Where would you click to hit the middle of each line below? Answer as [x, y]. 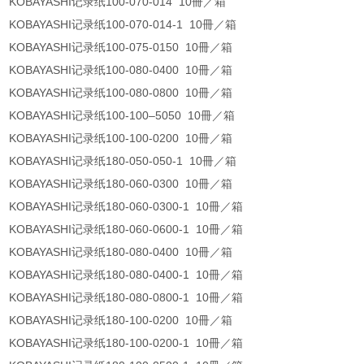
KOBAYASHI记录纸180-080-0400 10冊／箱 [123, 252]
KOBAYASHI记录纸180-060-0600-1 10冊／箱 [128, 230]
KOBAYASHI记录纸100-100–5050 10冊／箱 [124, 116]
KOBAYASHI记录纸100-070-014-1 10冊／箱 [125, 25]
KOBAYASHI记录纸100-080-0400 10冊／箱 [123, 70]
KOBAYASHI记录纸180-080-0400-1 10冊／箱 [128, 275]
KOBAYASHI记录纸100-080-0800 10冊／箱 [123, 93]
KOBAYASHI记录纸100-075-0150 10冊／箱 [123, 48]
